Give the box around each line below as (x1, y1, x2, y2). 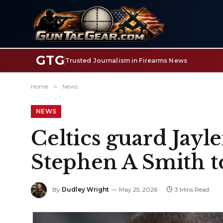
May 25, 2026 (119, 186, 157, 194)
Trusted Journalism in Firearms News (65, 56, 187, 64)
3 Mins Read (175, 186, 209, 194)
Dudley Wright (62, 186, 109, 194)
